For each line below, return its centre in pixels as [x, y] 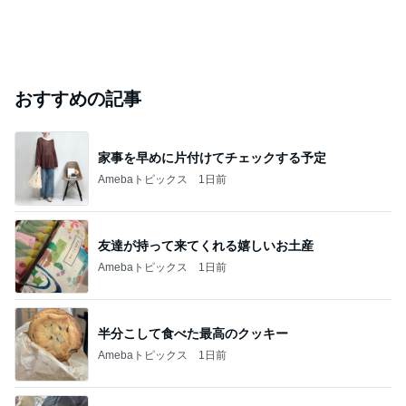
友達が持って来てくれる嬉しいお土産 [206, 245]
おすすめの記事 [78, 99]
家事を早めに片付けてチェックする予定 [212, 157]
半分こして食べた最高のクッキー [193, 333]
